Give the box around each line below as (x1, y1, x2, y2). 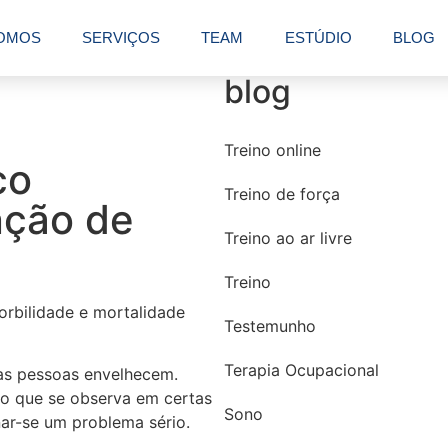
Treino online (224, 140, 321, 160)
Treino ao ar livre (224, 228, 352, 248)
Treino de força (224, 184, 340, 204)
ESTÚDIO (284, 29, 352, 46)
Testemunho (224, 316, 316, 336)
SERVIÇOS (82, 29, 161, 46)
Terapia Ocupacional (224, 360, 379, 380)
